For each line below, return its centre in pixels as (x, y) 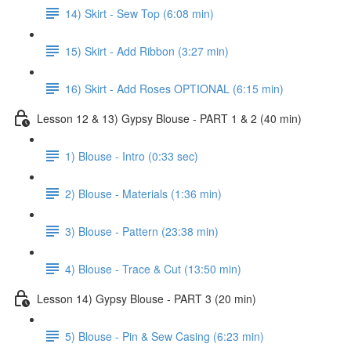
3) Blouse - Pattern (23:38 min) (142, 231)
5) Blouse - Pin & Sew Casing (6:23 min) (165, 336)
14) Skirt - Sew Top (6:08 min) (139, 13)
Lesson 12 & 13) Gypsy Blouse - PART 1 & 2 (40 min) (169, 118)
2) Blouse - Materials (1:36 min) (143, 193)
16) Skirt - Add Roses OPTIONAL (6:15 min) (174, 88)
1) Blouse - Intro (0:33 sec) (132, 156)
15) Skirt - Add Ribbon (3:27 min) (147, 51)
